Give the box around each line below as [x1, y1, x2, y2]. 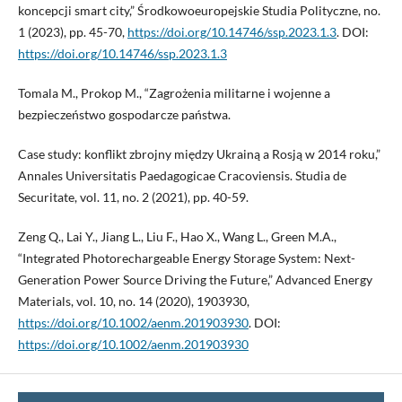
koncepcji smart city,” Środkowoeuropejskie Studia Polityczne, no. [17, 2, 380, 18]
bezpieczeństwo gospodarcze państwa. [17, 106, 231, 122]
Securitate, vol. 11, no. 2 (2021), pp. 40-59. [17, 188, 249, 205]
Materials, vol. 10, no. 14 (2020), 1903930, [17, 293, 249, 309]
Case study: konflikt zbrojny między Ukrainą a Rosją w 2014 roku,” [17, 145, 380, 162]
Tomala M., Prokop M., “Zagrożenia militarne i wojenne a [17, 84, 330, 100]
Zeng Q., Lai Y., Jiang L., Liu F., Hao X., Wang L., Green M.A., [17, 228, 336, 244]
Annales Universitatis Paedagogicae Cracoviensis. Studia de [17, 167, 346, 183]
